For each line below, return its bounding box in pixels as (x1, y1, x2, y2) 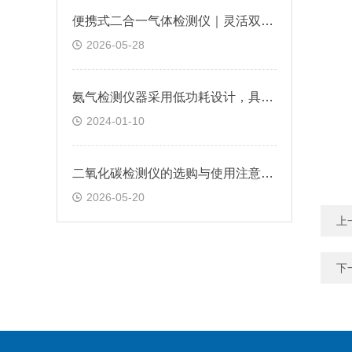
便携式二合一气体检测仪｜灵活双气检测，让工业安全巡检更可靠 (261, 14, 273, 27)
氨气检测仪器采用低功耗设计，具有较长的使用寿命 (261, 90, 273, 104)
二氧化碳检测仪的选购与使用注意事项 (261, 167, 273, 180)
